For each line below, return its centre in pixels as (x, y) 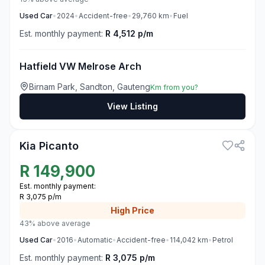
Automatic (95, 240)
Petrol (223, 240)
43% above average (55, 223)
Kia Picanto (49, 146)
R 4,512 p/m (129, 33)
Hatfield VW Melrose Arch (80, 66)
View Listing (132, 106)
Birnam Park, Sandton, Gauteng (90, 87)
